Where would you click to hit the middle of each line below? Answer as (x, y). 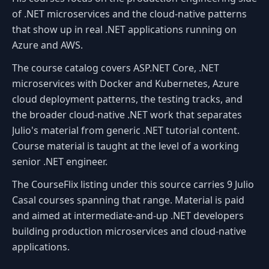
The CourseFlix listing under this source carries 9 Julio (133, 184)
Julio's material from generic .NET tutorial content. (126, 130)
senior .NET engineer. (60, 161)
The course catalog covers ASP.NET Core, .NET (116, 68)
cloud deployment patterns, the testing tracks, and (127, 99)
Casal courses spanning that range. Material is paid (128, 200)
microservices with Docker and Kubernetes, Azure (125, 83)
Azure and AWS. (47, 45)
